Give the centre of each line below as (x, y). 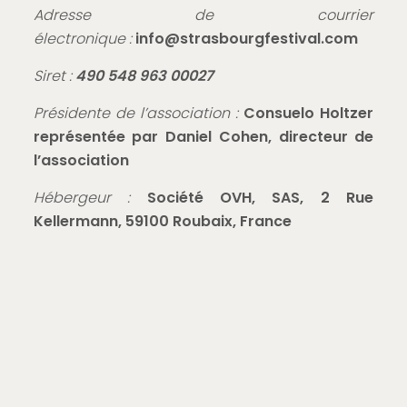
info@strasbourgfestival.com (246, 39)
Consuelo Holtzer (309, 113)
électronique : (82, 39)
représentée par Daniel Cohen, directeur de (203, 137)
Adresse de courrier (203, 15)
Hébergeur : (82, 198)
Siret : (54, 76)
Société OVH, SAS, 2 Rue (260, 198)
